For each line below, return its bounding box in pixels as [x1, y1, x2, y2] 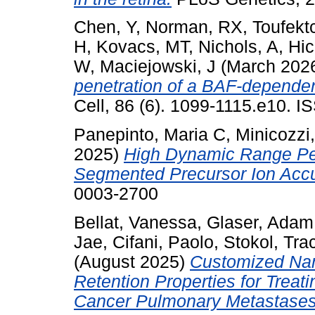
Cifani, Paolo [112, 232, 214, 252]
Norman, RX [146, 18, 243, 37]
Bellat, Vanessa [74, 212, 197, 232]
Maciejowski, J [100, 57, 216, 77]
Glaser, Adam [207, 212, 314, 232]
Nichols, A [198, 37, 278, 57]
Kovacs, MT [96, 37, 188, 57]
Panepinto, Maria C [74, 125, 226, 145]
